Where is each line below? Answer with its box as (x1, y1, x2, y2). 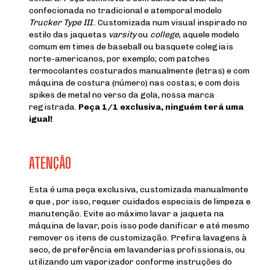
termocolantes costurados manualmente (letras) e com (29, 65, 250, 76)
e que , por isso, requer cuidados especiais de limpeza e (29, 196, 251, 207)
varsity (108, 29, 138, 40)
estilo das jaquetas (29, 29, 108, 40)
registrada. (29, 101, 78, 112)
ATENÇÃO (29, 154, 71, 172)
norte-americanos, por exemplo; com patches (29, 53, 210, 64)
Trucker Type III (29, 17, 92, 28)
